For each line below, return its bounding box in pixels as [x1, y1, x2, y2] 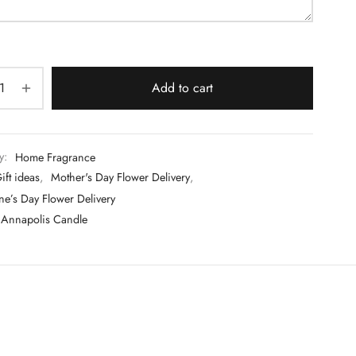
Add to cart [151, 79, 213, 98]
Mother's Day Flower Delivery [50, 169, 190, 186]
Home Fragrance [14, 148, 95, 164]
